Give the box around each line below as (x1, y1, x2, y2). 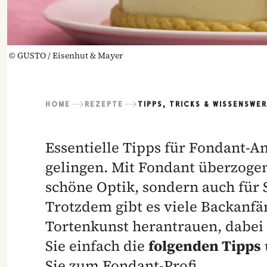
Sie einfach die (45, 236, 148, 256)
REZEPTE (85, 100, 123, 108)
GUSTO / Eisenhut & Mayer (17, 49, 123, 61)
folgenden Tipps (148, 236, 261, 256)
